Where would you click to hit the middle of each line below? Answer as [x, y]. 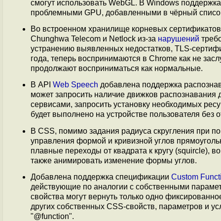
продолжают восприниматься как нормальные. [117, 68]
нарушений [179, 38]
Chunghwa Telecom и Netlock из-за [94, 38]
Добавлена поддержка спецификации [101, 177]
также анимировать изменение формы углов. [114, 160]
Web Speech [75, 85]
